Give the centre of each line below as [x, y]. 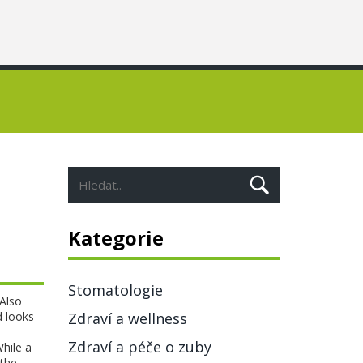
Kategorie [115, 238]
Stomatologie [115, 290]
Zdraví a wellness [127, 318]
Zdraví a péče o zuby [139, 347]
